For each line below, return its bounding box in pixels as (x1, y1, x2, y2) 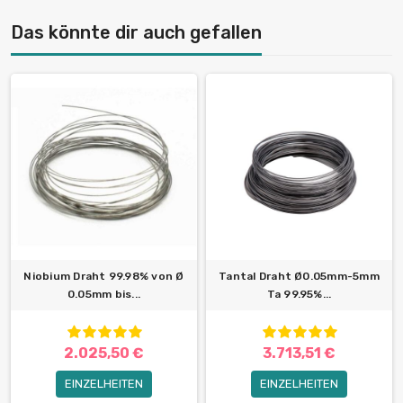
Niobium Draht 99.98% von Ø (23, 270, 184, 283)
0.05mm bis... (67, 288, 141, 301)
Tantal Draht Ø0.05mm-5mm (219, 270, 380, 283)
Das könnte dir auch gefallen (11, 22, 262, 44)
